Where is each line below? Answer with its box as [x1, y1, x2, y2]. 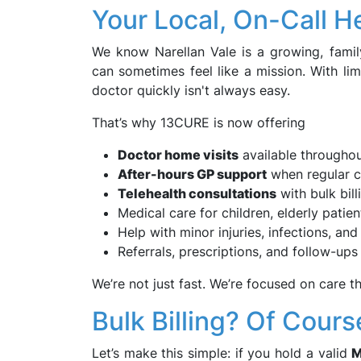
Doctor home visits [118, 147, 239, 163]
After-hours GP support [118, 166, 267, 182]
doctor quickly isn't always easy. [92, 82, 290, 98]
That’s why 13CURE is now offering [92, 114, 305, 131]
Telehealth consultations [118, 185, 276, 201]
